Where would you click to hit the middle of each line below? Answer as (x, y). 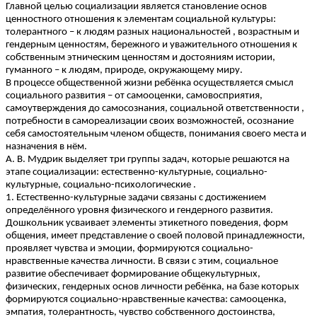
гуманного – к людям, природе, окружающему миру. (124, 71)
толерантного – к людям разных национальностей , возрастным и (152, 33)
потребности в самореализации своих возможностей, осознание (150, 122)
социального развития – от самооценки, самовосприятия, (134, 96)
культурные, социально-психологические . (101, 185)
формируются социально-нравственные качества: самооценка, (146, 300)
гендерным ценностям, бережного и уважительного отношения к (151, 45)
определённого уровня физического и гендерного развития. (139, 211)
